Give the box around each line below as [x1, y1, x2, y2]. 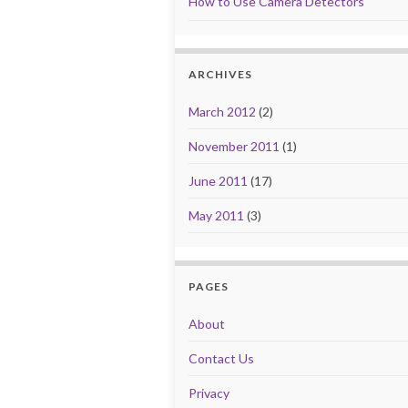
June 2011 [189, 173, 248, 189]
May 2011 [189, 208, 244, 223]
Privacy [189, 385, 229, 401]
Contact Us [189, 351, 254, 366]
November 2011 [189, 138, 280, 154]
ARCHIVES [189, 67, 252, 81]
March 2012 [189, 104, 256, 119]
